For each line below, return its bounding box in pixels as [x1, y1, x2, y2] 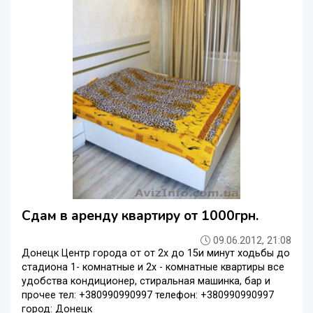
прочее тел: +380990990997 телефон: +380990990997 [22, 289, 274, 302]
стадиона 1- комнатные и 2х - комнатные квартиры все [22, 261, 284, 274]
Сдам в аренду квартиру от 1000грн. [22, 207, 259, 226]
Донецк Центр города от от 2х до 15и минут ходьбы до [22, 247, 290, 260]
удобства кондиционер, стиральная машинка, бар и [22, 275, 270, 288]
